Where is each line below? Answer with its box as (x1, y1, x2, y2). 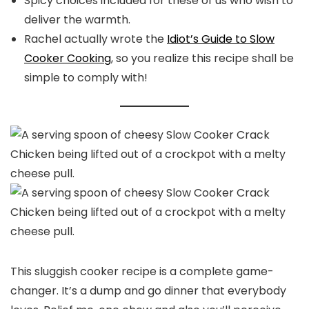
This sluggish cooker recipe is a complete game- (10, 263, 274, 279)
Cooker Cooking (24, 50, 111, 66)
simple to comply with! (24, 70, 148, 86)
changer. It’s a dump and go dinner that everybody (10, 282, 286, 299)
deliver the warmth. (24, 12, 130, 28)
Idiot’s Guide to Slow (167, 31, 275, 47)
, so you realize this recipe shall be (111, 50, 294, 66)
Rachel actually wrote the (24, 31, 167, 47)
